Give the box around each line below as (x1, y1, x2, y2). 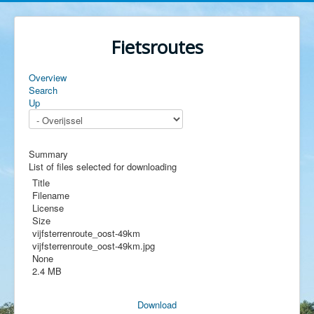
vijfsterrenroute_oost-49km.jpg (32, 239, 155, 252)
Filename (32, 189, 69, 202)
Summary (29, 147, 68, 161)
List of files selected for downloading (29, 160, 177, 173)
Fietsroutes (111, 35, 203, 60)
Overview (29, 71, 67, 84)
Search (29, 83, 57, 97)
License (32, 201, 64, 214)
